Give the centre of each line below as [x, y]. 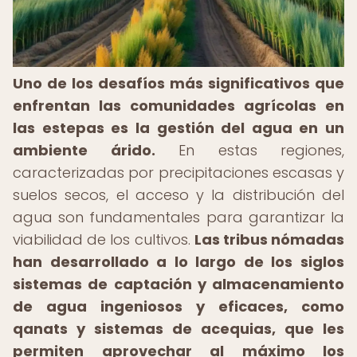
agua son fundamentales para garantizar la [178, 217]
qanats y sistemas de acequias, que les [178, 329]
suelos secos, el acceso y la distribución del [178, 195]
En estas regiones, [249, 150]
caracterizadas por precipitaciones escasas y [178, 173]
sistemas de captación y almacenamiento [178, 284]
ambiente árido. [84, 150]
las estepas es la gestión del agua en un [178, 128]
